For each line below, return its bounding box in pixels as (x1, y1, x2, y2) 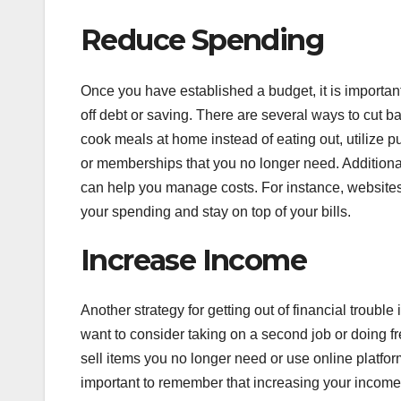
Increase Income (81, 242, 306, 277)
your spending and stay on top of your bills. (81, 203, 351, 219)
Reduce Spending (81, 22, 323, 58)
